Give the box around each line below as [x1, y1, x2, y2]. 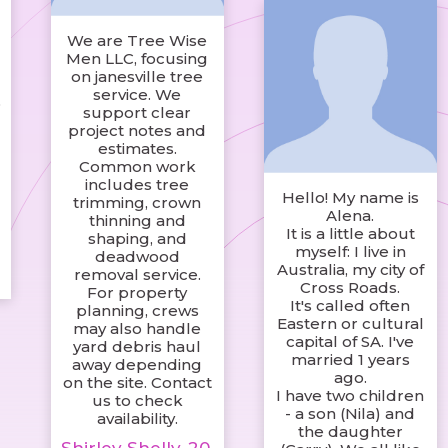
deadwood [94, 247, 180, 267]
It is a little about [285, 224, 415, 244]
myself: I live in [294, 242, 406, 262]
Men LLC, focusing [66, 49, 209, 69]
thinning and [88, 211, 186, 231]
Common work [78, 157, 196, 177]
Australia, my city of [276, 260, 424, 280]
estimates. [97, 139, 177, 159]
